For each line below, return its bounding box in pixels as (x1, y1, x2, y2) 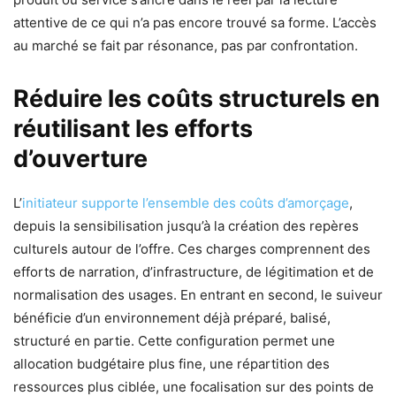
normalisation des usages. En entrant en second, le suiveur (13, 286, 383, 303)
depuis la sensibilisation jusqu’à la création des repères (13, 217, 359, 234)
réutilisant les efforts (13, 113, 253, 143)
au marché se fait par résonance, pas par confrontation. (13, 36, 358, 54)
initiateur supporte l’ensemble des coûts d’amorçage (22, 194, 349, 211)
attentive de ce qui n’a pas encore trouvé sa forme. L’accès (13, 13, 377, 31)
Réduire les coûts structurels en (13, 83, 380, 113)
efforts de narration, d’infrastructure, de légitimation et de (13, 263, 374, 280)
